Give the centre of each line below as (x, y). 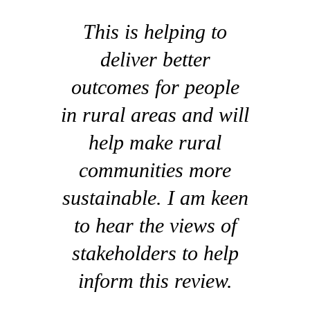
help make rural (155, 142)
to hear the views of (155, 225)
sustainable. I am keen (155, 197)
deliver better (155, 59)
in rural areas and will (155, 114)
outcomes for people (155, 86)
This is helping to (155, 31)
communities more (155, 170)
